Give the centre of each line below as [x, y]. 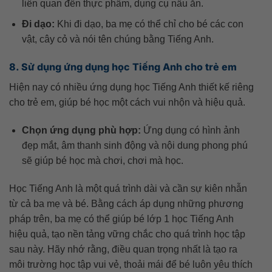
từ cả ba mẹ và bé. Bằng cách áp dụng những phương [126, 203]
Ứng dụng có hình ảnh [190, 130]
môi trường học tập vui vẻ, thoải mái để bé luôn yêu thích [131, 264]
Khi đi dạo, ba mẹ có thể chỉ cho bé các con [149, 24]
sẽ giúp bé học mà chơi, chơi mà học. [102, 160]
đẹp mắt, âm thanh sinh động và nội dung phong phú [134, 145]
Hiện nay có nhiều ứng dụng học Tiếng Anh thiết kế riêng [131, 87]
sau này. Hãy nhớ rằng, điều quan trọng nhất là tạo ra [123, 249]
